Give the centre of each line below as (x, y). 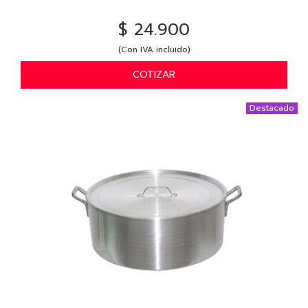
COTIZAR (154, 74)
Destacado (272, 108)
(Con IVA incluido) (154, 49)
